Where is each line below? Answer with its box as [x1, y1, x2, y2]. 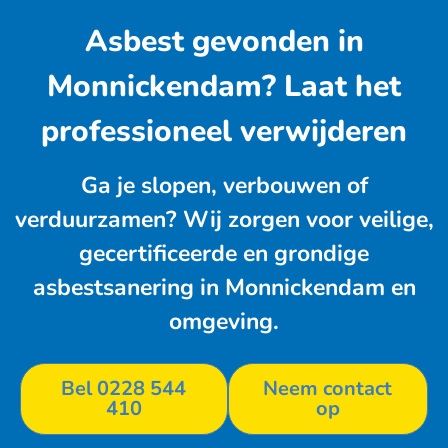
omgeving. [169, 305, 279, 337]
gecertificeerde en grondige [79, 237, 369, 269]
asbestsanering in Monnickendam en [32, 271, 416, 303]
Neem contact [263, 375, 393, 403]
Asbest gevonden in [84, 21, 364, 63]
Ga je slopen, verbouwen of [80, 169, 368, 201]
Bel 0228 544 [61, 375, 187, 403]
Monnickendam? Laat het [47, 66, 401, 108]
